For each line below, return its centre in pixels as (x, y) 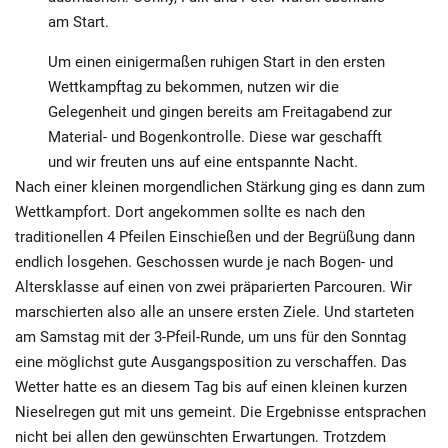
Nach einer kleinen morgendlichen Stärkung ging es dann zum (220, 186)
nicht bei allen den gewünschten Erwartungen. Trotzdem (200, 436)
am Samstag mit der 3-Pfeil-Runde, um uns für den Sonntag (210, 336)
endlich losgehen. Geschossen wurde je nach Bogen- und (204, 261)
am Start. (79, 21)
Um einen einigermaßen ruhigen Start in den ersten (217, 61)
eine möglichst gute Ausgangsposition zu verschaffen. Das (211, 361)
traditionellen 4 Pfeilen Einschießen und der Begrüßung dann (215, 236)
